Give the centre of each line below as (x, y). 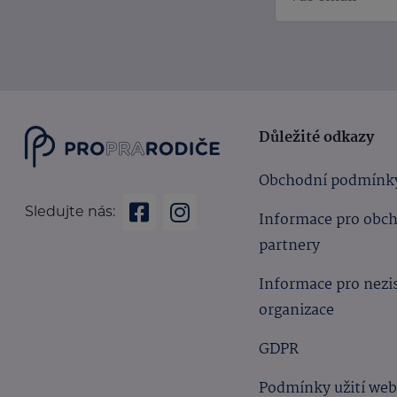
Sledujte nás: (70, 212)
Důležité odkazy (318, 138)
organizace (298, 311)
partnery (289, 246)
